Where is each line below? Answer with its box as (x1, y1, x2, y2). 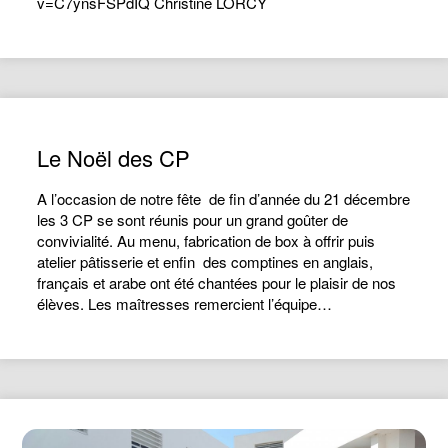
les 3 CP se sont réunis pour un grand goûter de (37, 209, 349, 230)
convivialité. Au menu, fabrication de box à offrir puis (37, 230, 376, 251)
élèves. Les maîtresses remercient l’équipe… (37, 293, 333, 314)
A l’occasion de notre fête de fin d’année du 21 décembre (37, 188, 411, 209)
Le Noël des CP (37, 142, 191, 173)
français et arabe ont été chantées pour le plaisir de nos (37, 272, 397, 293)
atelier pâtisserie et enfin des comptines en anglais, (37, 251, 374, 272)
